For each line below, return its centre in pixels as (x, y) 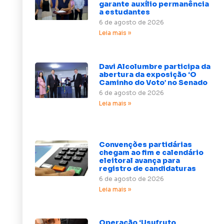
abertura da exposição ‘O (147, 74)
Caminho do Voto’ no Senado (153, 82)
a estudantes (124, 12)
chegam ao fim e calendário (151, 152)
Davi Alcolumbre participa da (154, 66)
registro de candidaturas (147, 168)
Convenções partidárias (145, 144)
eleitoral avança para (139, 160)
